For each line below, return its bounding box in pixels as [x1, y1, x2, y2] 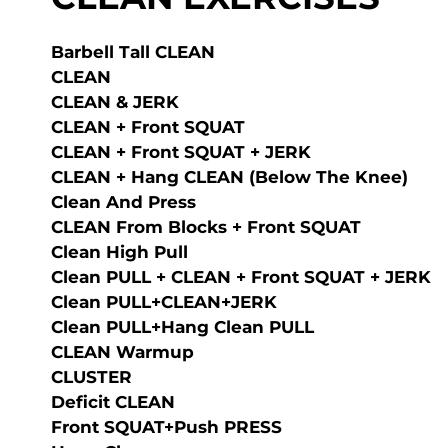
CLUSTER [51, 367, 132, 387]
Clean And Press [51, 192, 196, 212]
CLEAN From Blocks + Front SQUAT [51, 217, 361, 237]
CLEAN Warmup [51, 342, 194, 362]
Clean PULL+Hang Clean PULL [51, 317, 314, 337]
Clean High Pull [51, 242, 188, 262]
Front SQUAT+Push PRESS [51, 417, 282, 437]
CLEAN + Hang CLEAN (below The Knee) [51, 167, 408, 187]
